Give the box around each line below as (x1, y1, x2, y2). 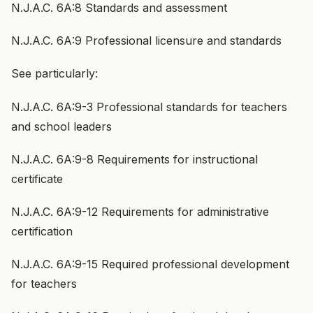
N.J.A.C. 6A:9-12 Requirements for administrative (11, 204, 269, 219)
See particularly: (11, 66, 98, 81)
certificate (11, 171, 63, 186)
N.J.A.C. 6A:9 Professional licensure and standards (11, 34, 282, 48)
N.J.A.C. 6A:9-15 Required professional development (11, 257, 289, 272)
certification (11, 224, 73, 238)
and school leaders (11, 119, 112, 133)
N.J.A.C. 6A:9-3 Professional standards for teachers (11, 99, 287, 114)
